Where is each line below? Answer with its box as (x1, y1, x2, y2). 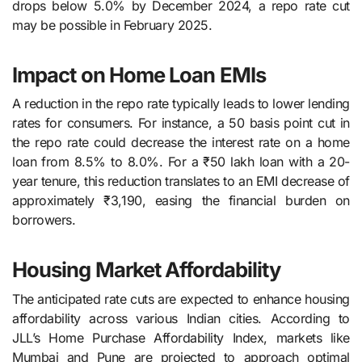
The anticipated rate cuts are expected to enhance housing (12, 290, 350, 307)
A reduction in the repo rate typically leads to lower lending (12, 95, 350, 112)
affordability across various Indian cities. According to (12, 309, 350, 326)
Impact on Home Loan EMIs (12, 61, 266, 87)
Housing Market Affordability (12, 257, 281, 283)
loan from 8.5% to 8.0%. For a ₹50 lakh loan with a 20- (12, 154, 350, 170)
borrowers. (12, 212, 76, 229)
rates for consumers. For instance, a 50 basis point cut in (12, 115, 350, 132)
